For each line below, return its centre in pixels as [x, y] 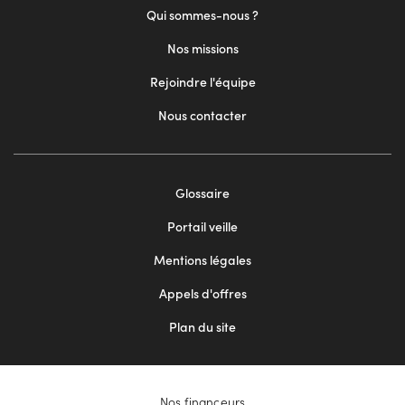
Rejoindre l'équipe [202, 82]
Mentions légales [202, 260]
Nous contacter [202, 116]
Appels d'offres [202, 294]
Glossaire [202, 193]
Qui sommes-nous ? [202, 15]
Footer [45, 233]
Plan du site [202, 327]
